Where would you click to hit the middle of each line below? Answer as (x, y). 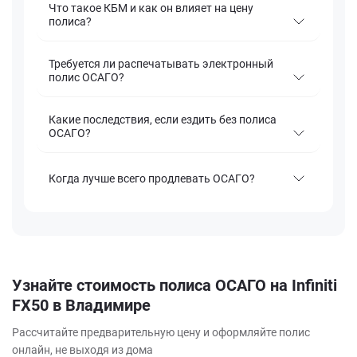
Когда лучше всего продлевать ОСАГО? (152, 178)
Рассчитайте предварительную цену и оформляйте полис (161, 333)
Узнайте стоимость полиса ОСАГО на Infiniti (175, 286)
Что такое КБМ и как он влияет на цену (151, 8)
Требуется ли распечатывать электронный (161, 64)
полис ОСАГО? (86, 78)
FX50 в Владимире (81, 306)
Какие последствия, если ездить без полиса (163, 120)
